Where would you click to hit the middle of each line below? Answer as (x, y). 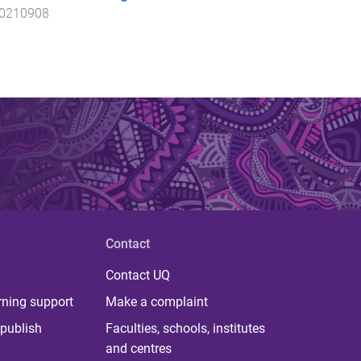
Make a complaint (156, 301)
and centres (138, 348)
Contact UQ (137, 275)
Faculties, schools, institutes (185, 328)
